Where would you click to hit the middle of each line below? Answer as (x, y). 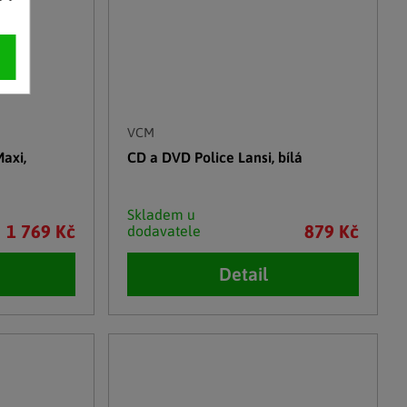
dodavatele (164, 230)
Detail (243, 274)
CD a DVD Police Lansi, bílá (215, 157)
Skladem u (162, 214)
